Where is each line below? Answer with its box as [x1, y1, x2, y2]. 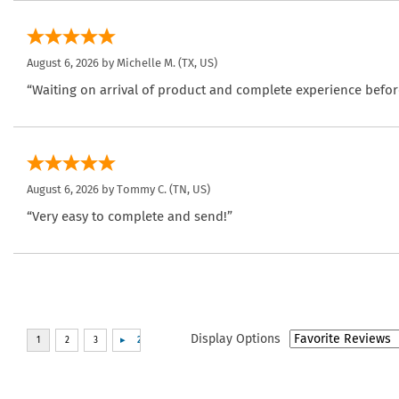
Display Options [191, 330, 281, 346]
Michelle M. [117, 56, 175, 70]
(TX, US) [175, 56, 217, 70]
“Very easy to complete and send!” [27, 208, 232, 225]
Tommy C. [117, 183, 167, 197]
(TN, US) [167, 183, 210, 197]
